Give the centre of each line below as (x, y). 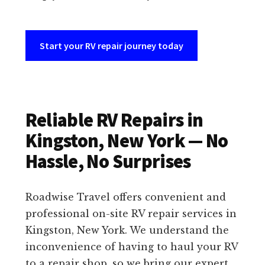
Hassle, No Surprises (108, 162)
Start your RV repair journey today (111, 46)
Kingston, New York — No (127, 141)
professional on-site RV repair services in (131, 214)
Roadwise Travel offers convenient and (125, 197)
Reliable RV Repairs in (114, 120)
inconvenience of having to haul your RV (131, 247)
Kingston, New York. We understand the (127, 230)
